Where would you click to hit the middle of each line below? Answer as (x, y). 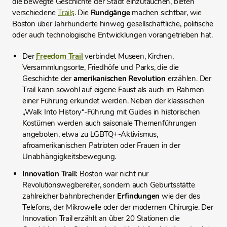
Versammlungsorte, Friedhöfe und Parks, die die (101, 67)
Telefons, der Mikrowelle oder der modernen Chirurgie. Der (118, 207)
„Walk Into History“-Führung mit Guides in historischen (111, 112)
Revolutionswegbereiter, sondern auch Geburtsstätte (109, 185)
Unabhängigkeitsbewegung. (69, 157)
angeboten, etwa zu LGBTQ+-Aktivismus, (90, 134)
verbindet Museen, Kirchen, (129, 56)
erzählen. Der (188, 79)
